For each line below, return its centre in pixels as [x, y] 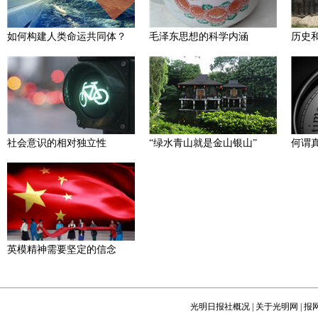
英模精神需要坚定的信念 [62, 250]
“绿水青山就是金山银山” [203, 143]
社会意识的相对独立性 [57, 143]
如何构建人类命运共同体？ [67, 37]
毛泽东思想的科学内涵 [199, 37]
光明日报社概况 [220, 307]
